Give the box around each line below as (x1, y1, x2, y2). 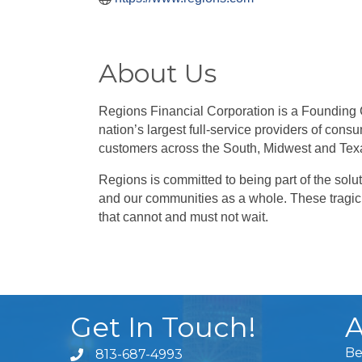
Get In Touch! (70, 309, 256, 344)
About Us (99, 57, 217, 89)
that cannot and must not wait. (99, 209, 268, 224)
